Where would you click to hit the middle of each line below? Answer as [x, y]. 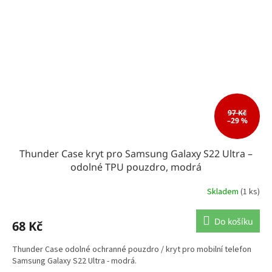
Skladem [224, 192]
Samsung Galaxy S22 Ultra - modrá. [74, 261]
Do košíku [234, 222]
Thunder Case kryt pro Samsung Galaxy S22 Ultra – [136, 154]
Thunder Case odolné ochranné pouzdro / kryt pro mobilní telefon [132, 250]
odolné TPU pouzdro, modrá [136, 167]
